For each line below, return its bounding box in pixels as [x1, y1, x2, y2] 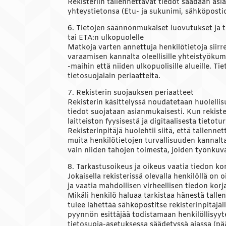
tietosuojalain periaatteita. [68, 72, 161, 82]
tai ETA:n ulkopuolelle [68, 33, 144, 43]
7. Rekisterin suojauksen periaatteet [68, 88, 194, 98]
